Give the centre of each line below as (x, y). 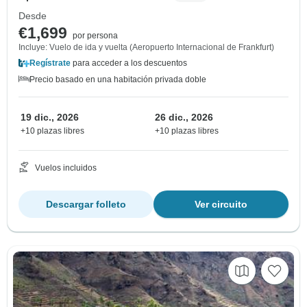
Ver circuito (221, 204)
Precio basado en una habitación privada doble (118, 79)
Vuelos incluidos (66, 168)
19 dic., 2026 (50, 117)
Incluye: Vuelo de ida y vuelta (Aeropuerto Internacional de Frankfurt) (146, 47)
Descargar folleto (86, 204)
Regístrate (50, 63)
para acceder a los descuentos (129, 63)
